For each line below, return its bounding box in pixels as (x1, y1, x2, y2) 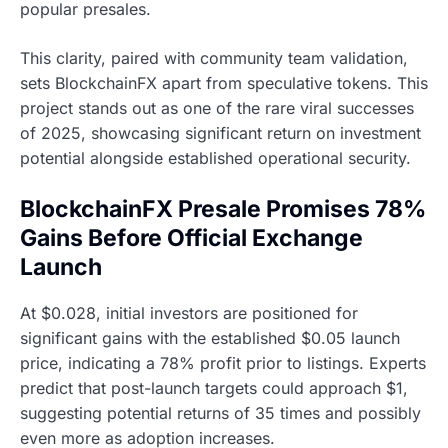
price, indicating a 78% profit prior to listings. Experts (20, 352, 426, 373)
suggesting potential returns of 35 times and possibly (20, 402, 421, 423)
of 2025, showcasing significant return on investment (20, 123, 421, 144)
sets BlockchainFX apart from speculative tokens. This (20, 73, 428, 94)
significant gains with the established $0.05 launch (20, 327, 400, 348)
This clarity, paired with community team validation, (20, 48, 408, 69)
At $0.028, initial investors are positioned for (20, 302, 358, 323)
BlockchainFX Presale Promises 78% (20, 195, 426, 224)
